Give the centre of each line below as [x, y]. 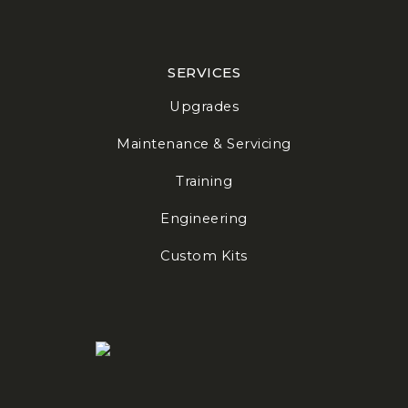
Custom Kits [204, 255]
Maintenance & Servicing [204, 143]
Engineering [204, 218]
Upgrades [204, 106]
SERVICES [204, 72]
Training [204, 181]
